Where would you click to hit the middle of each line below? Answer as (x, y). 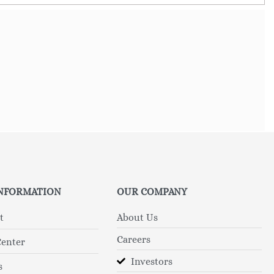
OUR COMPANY (152, 191)
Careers (134, 239)
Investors (151, 261)
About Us (138, 217)
